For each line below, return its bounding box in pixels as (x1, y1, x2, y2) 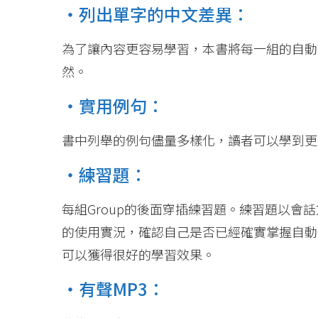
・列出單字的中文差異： (62, 1, 249, 26)
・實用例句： (62, 93, 164, 118)
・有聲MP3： (62, 276, 165, 301)
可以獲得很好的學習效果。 (62, 245, 215, 263)
